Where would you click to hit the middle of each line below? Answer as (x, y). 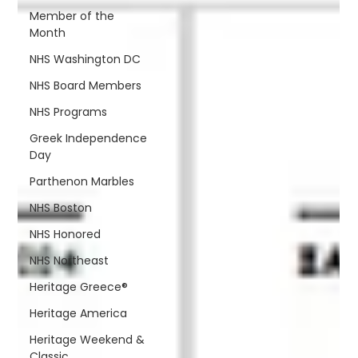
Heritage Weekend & (88, 339)
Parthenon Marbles (82, 181)
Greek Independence (89, 138)
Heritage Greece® (79, 286)
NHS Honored (66, 234)
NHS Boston (61, 207)
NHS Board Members (86, 85)
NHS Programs (69, 111)
